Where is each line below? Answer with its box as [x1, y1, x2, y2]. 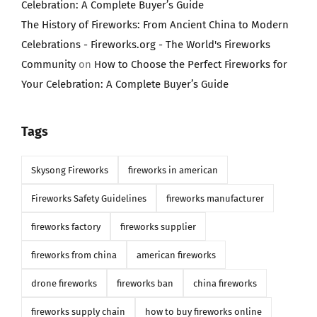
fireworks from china [30, 249, 117, 260]
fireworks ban [116, 277, 173, 289]
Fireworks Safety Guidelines [30, 192, 146, 204]
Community [21, 58, 76, 71]
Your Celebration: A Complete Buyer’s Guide [21, 78, 229, 91]
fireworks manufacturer [166, 192, 264, 204]
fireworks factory [30, 221, 100, 232]
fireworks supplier [120, 221, 196, 232]
